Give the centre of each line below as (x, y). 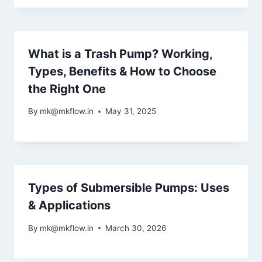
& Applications (69, 206)
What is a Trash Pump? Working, (120, 54)
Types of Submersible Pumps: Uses (129, 188)
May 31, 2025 (131, 111)
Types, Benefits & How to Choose (122, 71)
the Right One (67, 89)
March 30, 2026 (136, 228)
